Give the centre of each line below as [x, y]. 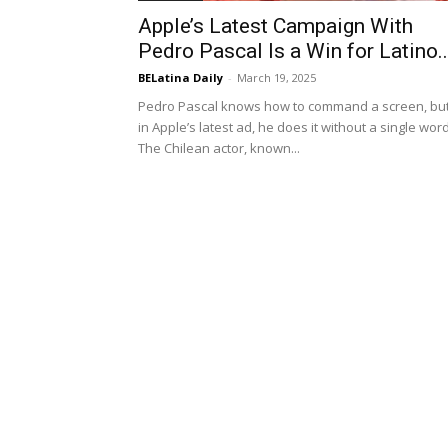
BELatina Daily [180, 77]
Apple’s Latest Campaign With [275, 26]
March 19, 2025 [276, 77]
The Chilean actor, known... [219, 148]
